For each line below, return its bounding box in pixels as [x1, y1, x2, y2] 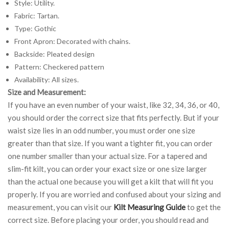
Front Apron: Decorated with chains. [14, 36, 130, 45]
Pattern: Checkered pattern [14, 62, 104, 71]
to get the [186, 202, 221, 212]
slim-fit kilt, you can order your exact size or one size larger [8, 164, 207, 173]
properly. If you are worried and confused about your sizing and [8, 189, 221, 199]
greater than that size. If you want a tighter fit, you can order [8, 138, 213, 148]
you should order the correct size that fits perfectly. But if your [8, 112, 219, 122]
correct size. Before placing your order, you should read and [8, 215, 209, 224]
